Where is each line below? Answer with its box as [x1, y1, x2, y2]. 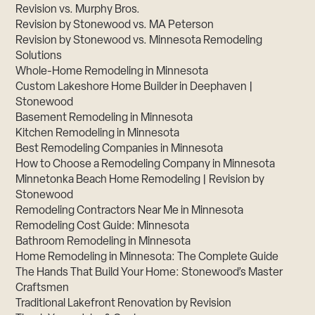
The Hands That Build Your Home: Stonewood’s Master [15, 267, 283, 279]
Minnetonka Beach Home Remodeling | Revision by [15, 174, 265, 186]
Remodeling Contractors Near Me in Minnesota [15, 205, 244, 217]
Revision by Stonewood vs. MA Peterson [15, 20, 214, 32]
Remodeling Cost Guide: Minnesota [15, 221, 190, 233]
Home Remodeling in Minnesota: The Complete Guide [15, 252, 279, 264]
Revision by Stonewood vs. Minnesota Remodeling [15, 35, 263, 47]
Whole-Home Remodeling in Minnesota [15, 66, 209, 78]
